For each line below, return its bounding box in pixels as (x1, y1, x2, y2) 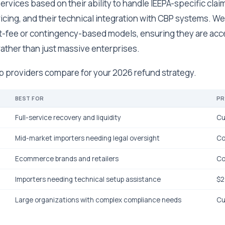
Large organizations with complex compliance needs (15, 195, 181, 204)
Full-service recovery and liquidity (15, 113, 121, 122)
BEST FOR (15, 94, 44, 102)
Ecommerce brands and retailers (15, 154, 119, 163)
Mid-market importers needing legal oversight (15, 134, 160, 143)
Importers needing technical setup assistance (15, 175, 161, 184)
